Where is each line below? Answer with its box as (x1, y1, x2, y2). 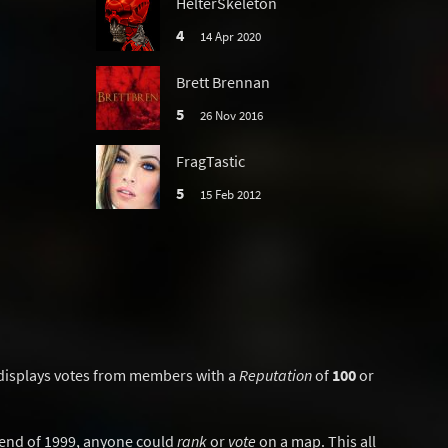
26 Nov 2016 (199, 107, 263, 123)
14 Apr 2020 (199, 28, 261, 44)
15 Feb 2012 (199, 186, 261, 202)
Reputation (239, 365, 312, 385)
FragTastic (176, 151, 245, 171)
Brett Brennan (176, 72, 270, 92)
